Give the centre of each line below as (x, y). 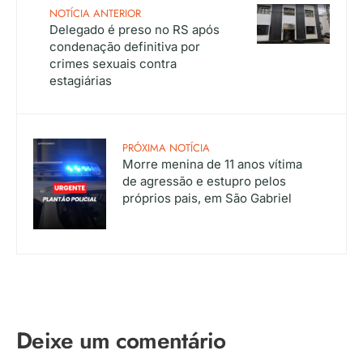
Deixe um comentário (121, 341)
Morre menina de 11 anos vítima (212, 164)
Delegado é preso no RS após (135, 29)
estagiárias (81, 80)
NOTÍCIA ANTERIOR (95, 13)
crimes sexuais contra (113, 63)
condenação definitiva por (125, 46)
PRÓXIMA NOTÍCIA (166, 147)
